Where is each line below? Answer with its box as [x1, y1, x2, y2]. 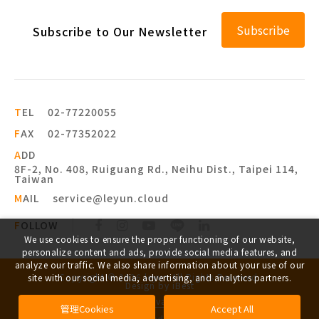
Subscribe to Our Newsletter [33, 23, 207, 41]
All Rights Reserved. [171, 271, 261, 283]
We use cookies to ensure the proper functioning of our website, [23, 233, 296, 245]
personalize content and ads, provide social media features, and [21, 246, 298, 258]
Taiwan [14, 172, 54, 187]
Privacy [142, 295, 177, 308]
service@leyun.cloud [53, 191, 169, 206]
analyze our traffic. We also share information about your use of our [14, 258, 305, 271]
